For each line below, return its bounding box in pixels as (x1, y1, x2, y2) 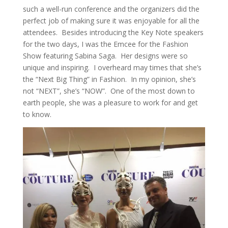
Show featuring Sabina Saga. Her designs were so (22, 51, 188, 61)
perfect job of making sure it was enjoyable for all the (22, 16, 199, 25)
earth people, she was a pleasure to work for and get (22, 98, 198, 107)
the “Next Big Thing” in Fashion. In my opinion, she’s (22, 74, 196, 84)
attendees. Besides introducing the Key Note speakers (22, 27, 204, 37)
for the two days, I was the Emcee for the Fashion (22, 39, 188, 49)
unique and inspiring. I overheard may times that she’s (22, 63, 202, 72)
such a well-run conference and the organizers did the (22, 4, 199, 14)
